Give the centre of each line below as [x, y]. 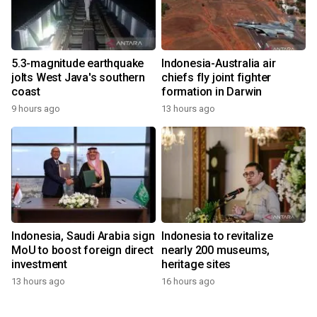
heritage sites [196, 265]
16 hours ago [188, 282]
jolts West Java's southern [78, 78]
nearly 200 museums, [216, 250]
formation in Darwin [212, 92]
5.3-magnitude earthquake [78, 64]
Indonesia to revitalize [217, 236]
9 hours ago [36, 109]
